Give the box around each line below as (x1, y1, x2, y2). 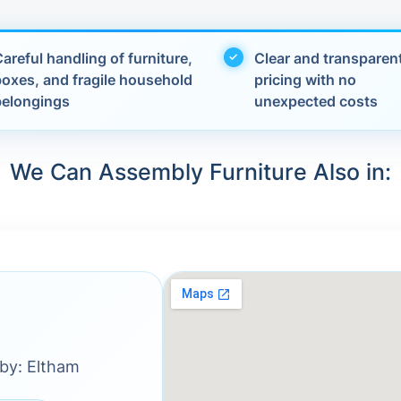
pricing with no (253, 71, 356, 89)
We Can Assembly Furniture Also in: (9, 158, 391, 185)
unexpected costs (253, 92, 378, 110)
